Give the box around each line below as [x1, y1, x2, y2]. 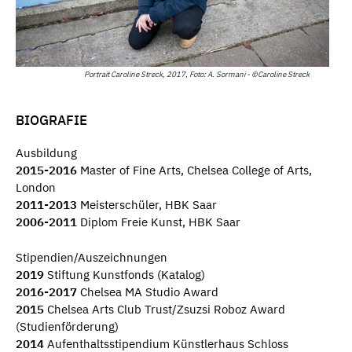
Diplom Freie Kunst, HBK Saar [77, 214, 240, 230]
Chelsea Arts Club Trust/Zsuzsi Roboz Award [44, 301, 285, 317]
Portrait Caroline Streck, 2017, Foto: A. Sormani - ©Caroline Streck [84, 68, 310, 79]
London [16, 180, 56, 196]
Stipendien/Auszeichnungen [16, 249, 167, 265]
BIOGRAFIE [16, 111, 87, 129]
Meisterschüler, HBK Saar [77, 197, 217, 213]
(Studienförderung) [16, 318, 119, 334]
